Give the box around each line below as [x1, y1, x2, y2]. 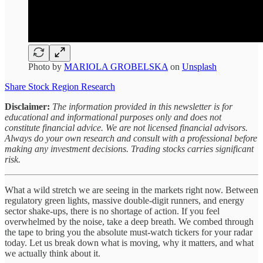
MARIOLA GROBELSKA [64, 62, 168, 72]
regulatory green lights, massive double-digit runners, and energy [5, 195, 244, 206]
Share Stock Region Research [5, 82, 115, 92]
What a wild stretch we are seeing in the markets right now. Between [5, 185, 258, 195]
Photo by [28, 62, 64, 72]
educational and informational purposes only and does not [5, 112, 221, 123]
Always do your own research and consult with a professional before [5, 133, 257, 144]
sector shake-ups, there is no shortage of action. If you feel [5, 206, 220, 217]
